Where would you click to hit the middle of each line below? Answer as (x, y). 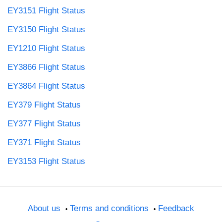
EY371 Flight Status (44, 142)
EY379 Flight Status (44, 105)
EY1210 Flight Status (46, 48)
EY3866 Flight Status (46, 67)
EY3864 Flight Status (46, 86)
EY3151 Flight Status (46, 10)
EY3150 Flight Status (46, 29)
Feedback (176, 208)
